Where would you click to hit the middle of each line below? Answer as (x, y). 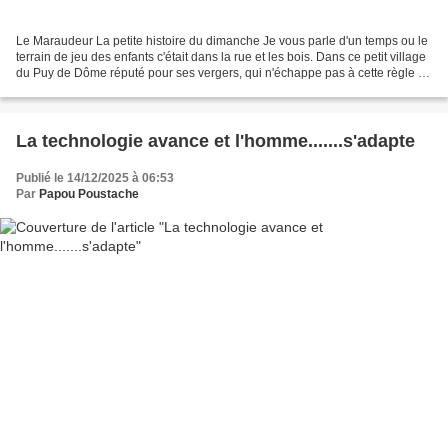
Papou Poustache (89, 194)
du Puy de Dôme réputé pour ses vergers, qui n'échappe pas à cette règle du (224, 73)
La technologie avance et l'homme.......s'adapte (215, 141)
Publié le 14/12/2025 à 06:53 (95, 178)
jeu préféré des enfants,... (84, 89)
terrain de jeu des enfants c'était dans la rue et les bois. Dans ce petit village (221, 57)
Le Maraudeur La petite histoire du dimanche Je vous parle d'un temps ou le (222, 41)
